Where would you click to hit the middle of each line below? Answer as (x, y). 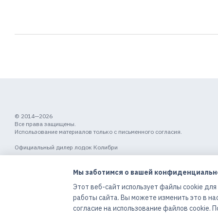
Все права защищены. (45, 124)
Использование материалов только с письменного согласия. (98, 132)
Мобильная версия (50, 162)
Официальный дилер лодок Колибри (66, 147)
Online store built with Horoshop (54, 205)
